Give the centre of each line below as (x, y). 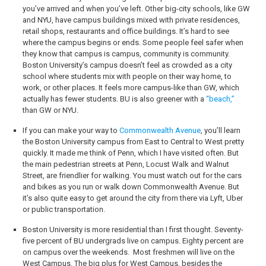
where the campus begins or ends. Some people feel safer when (133, 42)
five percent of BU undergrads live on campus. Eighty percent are (133, 241)
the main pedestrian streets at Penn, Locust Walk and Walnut (126, 164)
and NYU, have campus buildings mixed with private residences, (131, 20)
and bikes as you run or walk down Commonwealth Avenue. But (131, 187)
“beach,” (220, 99)
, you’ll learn (220, 130)
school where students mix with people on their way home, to (127, 76)
